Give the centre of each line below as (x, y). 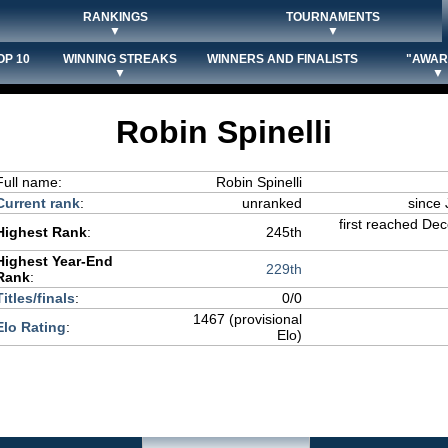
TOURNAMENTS (333, 17)
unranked (272, 203)
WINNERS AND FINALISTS (282, 59)
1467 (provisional (247, 319)
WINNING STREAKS (120, 59)
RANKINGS (115, 17)
